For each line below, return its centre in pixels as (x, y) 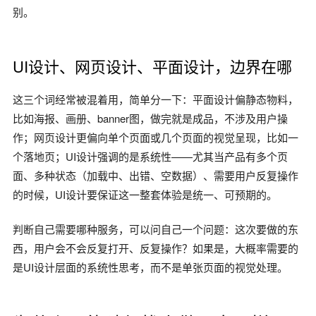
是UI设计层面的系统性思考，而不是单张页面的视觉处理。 (150, 267)
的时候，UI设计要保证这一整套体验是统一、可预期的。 (145, 194)
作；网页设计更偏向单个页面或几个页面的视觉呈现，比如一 (156, 137)
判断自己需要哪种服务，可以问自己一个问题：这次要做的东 (156, 229)
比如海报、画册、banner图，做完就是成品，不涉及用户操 (150, 118)
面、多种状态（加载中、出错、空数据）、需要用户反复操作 (156, 175)
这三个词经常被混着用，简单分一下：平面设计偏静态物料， (156, 99)
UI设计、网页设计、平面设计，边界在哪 (152, 66)
